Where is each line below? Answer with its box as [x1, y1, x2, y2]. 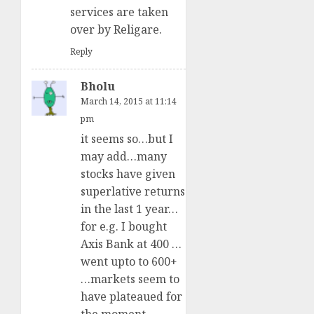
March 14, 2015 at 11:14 [81, 95, 177, 108]
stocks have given [81, 166, 175, 182]
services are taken [70, 4, 168, 20]
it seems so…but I [81, 131, 173, 147]
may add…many [81, 149, 167, 165]
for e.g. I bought [81, 219, 167, 235]
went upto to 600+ [81, 254, 177, 270]
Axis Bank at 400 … [81, 236, 182, 252]
